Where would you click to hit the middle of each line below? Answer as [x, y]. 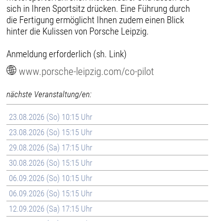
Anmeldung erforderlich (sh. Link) [67, 54]
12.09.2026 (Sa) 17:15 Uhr [51, 208]
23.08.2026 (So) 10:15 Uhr [51, 117]
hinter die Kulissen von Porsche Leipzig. [78, 31]
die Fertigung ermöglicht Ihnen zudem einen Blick [95, 20]
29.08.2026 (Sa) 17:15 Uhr [51, 147]
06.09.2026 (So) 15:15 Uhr [51, 193]
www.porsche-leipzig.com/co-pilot [87, 71]
